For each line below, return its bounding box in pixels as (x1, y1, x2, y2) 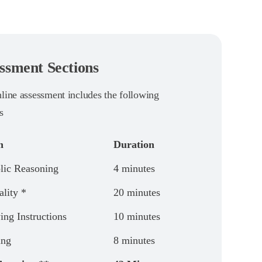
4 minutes (113, 163, 155, 174)
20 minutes (113, 187, 160, 198)
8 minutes (113, 235, 155, 246)
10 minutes (113, 211, 160, 222)
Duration (113, 139, 154, 150)
